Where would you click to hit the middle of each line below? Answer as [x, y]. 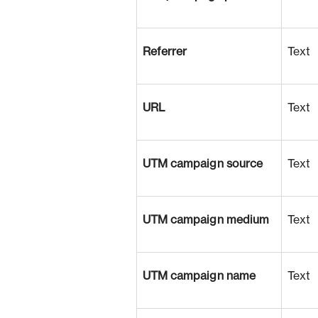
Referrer [165, 52]
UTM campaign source [203, 164]
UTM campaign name [199, 276]
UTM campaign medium [206, 220]
